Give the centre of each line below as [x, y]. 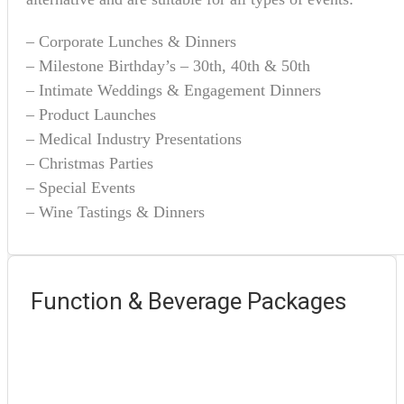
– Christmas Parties [90, 163]
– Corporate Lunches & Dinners [131, 41]
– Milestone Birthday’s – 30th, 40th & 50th [168, 65]
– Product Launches [91, 114]
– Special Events [81, 187]
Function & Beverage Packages [188, 301]
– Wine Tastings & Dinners [115, 211]
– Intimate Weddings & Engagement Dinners [174, 90]
